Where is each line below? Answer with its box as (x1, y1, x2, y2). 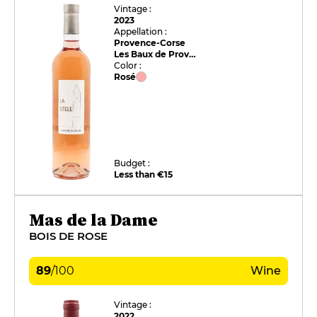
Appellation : (114, 25, 168, 37)
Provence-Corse (114, 37, 186, 48)
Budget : (114, 157, 151, 168)
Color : (114, 59, 142, 71)
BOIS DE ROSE (29, 229, 108, 243)
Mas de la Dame (29, 207, 158, 231)
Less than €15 (114, 168, 173, 180)
